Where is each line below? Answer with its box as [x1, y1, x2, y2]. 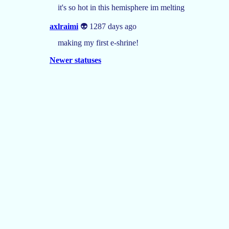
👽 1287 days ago [78, 21, 136, 31]
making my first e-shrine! [58, 38, 139, 47]
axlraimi [50, 21, 78, 31]
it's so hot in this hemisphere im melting [58, 3, 185, 12]
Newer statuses [50, 55, 101, 64]
